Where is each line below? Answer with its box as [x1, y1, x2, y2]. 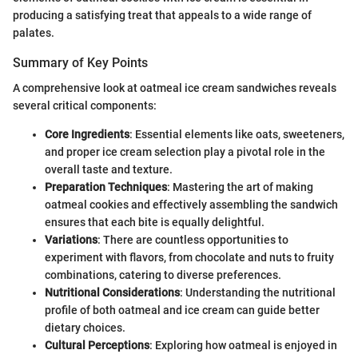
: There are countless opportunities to [97, 233, 288, 247]
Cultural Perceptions [45, 339, 149, 352]
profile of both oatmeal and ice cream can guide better [45, 304, 320, 317]
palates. [13, 26, 54, 40]
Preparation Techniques [45, 181, 167, 194]
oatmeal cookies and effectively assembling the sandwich [45, 198, 338, 212]
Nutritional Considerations [45, 286, 180, 300]
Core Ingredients [45, 128, 129, 141]
